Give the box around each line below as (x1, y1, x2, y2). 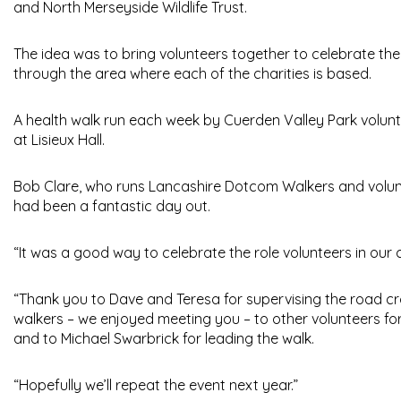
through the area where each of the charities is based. (13, 64, 371, 83)
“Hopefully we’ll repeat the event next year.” (13, 376, 298, 395)
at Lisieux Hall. (13, 131, 105, 149)
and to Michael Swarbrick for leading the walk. (13, 329, 314, 348)
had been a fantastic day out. (13, 197, 210, 216)
